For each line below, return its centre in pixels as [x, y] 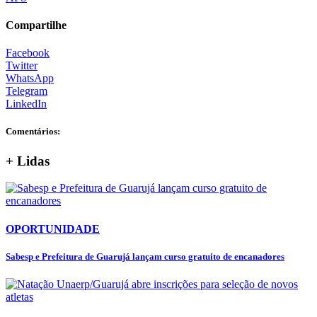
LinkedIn [26, 104]
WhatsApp [30, 79]
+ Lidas [28, 161]
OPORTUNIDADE [53, 229]
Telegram [27, 91]
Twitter [22, 66]
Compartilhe [36, 25]
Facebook [28, 53]
